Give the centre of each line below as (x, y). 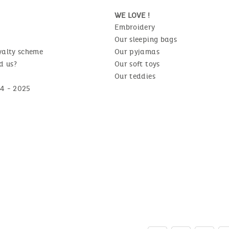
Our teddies (135, 76)
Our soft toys (137, 64)
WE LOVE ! (132, 15)
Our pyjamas (137, 52)
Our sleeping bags (146, 39)
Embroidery (135, 27)
